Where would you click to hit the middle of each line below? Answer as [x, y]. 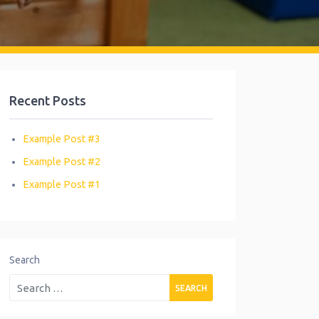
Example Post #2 [61, 162]
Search [25, 260]
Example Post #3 [61, 139]
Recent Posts [48, 100]
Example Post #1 [61, 184]
